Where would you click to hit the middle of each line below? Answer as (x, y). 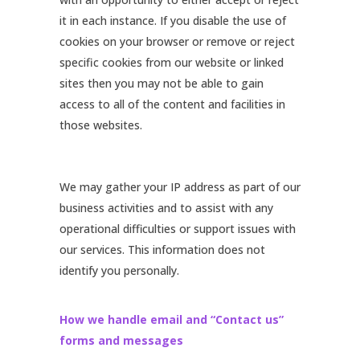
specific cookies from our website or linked (172, 62)
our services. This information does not (162, 250)
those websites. (101, 125)
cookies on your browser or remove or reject (177, 41)
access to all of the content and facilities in (172, 104)
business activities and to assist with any (166, 208)
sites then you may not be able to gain (162, 83)
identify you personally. (119, 270)
